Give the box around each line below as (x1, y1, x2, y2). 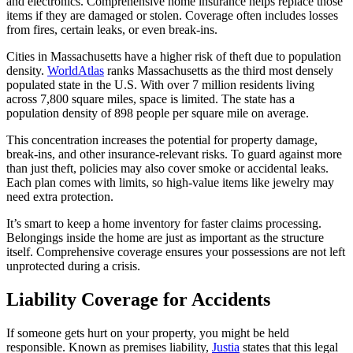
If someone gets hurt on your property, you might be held (6, 325, 289, 340)
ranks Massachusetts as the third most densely (104, 63, 333, 77)
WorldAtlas (47, 63, 104, 77)
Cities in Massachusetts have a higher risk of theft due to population (6, 49, 341, 63)
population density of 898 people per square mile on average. (6, 106, 312, 120)
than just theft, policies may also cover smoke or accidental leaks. (6, 161, 329, 175)
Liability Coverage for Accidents (6, 288, 270, 310)
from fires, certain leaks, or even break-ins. (6, 22, 221, 36)
